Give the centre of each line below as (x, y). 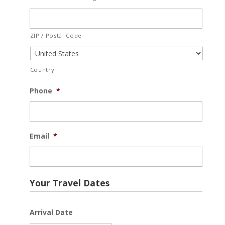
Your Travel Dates (69, 183)
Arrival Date (51, 212)
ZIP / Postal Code (56, 35)
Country (42, 70)
